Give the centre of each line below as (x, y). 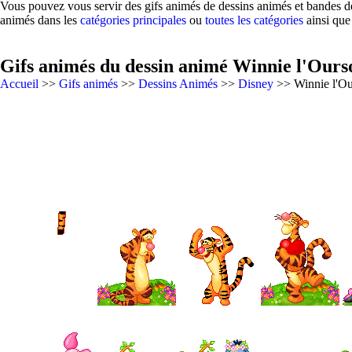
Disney (256, 84)
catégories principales (133, 20)
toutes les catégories (254, 20)
